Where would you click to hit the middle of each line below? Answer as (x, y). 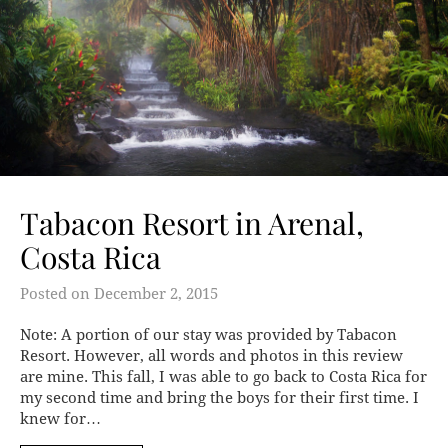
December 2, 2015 (156, 293)
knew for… (60, 418)
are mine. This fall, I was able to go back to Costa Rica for (223, 376)
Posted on (57, 293)
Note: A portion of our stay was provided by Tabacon (208, 334)
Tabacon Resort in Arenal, (192, 222)
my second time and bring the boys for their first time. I (219, 397)
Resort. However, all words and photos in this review (211, 355)
